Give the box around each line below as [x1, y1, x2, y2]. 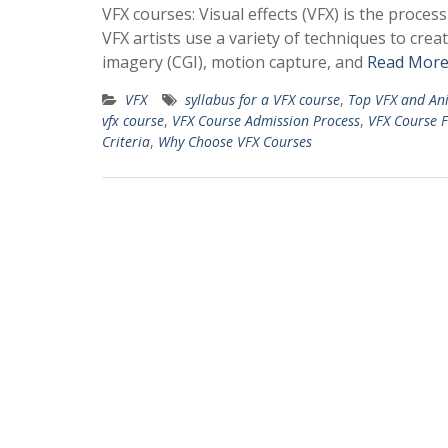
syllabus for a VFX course [185, 90, 340, 109]
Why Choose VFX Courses [158, 132, 312, 151]
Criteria [102, 132, 150, 151]
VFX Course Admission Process [172, 111, 360, 130]
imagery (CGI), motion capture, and [102, 51, 367, 73]
